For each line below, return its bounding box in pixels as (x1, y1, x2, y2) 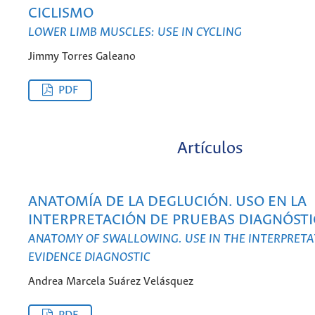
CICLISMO (28, 6, 94, 22)
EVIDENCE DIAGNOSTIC (28, 250, 150, 265)
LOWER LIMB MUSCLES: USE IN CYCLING (28, 25, 242, 40)
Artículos (177, 139, 243, 158)
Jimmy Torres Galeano (28, 50, 136, 63)
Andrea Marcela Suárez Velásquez (28, 275, 193, 288)
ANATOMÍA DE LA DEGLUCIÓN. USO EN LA (28, 194, 307, 211)
